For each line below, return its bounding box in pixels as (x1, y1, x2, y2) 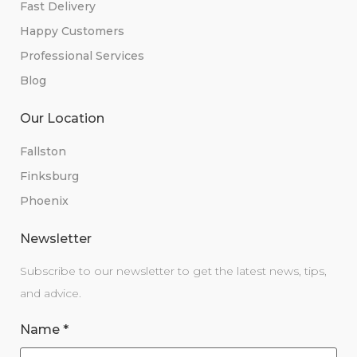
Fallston (20, 144, 66, 159)
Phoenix (20, 194, 69, 209)
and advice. (20, 286, 81, 301)
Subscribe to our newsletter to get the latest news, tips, (20, 264, 327, 279)
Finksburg (20, 169, 79, 184)
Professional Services (20, 49, 144, 64)
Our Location (20, 111, 104, 127)
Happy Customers (20, 24, 124, 39)
